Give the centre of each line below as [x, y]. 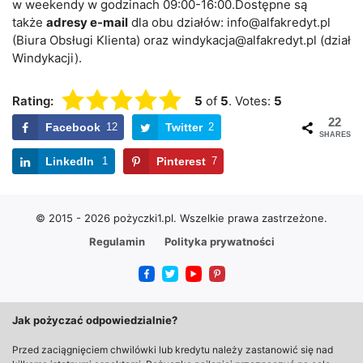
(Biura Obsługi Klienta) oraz [92, 40]
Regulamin [117, 241]
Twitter [184, 127]
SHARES [335, 135]
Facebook [73, 127]
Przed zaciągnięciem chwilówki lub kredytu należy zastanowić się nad [173, 350]
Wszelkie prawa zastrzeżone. [252, 218]
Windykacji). [47, 58]
